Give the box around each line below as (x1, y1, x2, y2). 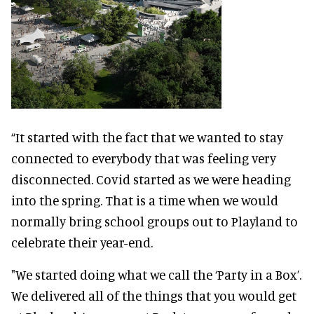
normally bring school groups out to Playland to (11, 212, 298, 229)
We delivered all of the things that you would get (11, 287, 296, 303)
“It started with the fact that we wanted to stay (11, 128, 283, 145)
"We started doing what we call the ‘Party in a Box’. (11, 266, 301, 282)
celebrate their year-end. (11, 233, 153, 250)
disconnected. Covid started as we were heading (11, 170, 291, 187)
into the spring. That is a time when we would (11, 191, 278, 208)
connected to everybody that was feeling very (11, 149, 276, 166)
